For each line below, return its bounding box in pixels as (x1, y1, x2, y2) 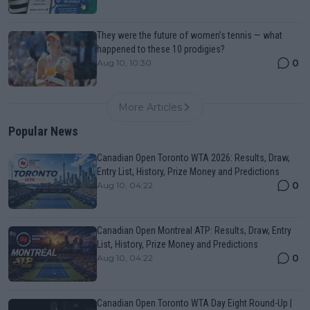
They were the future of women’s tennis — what (97, 30, 282, 42)
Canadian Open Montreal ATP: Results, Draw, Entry (97, 225, 291, 237)
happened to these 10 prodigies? (97, 44, 225, 55)
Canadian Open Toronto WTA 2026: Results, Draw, (97, 152, 290, 164)
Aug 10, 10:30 (97, 57, 152, 69)
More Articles (118, 101, 182, 114)
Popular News (8, 124, 78, 139)
